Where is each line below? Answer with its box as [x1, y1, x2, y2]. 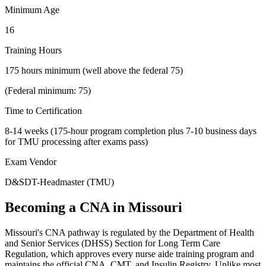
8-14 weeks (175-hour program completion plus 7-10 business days [5, 125, 256, 136]
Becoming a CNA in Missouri [5, 199, 182, 215]
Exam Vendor [5, 156, 56, 167]
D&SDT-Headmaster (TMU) [5, 176, 114, 187]
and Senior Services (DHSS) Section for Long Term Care [5, 237, 220, 248]
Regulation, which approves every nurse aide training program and [5, 248, 254, 259]
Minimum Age [5, 4, 59, 15]
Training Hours [5, 45, 62, 55]
